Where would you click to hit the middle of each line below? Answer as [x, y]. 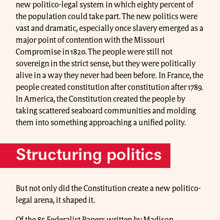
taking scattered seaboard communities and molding [106, 111]
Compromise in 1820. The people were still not [94, 52]
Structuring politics [89, 155]
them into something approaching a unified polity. [102, 123]
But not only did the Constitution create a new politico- [108, 189]
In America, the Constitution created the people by [100, 99]
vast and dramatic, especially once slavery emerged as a [110, 29]
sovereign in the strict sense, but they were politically [106, 64]
